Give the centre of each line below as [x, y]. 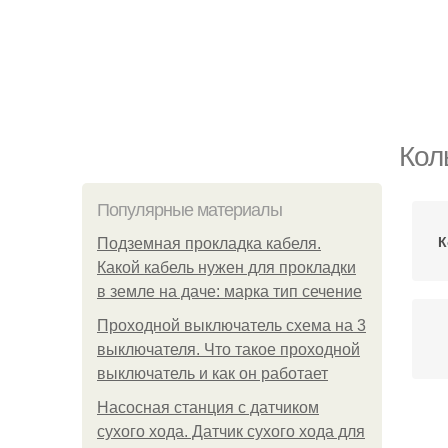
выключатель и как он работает [212, 373]
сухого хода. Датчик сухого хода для [231, 431]
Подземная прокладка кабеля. [209, 243]
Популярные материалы [189, 210]
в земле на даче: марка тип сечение [229, 291]
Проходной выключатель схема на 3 [231, 325]
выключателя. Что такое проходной [228, 349]
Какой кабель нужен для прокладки [226, 267]
